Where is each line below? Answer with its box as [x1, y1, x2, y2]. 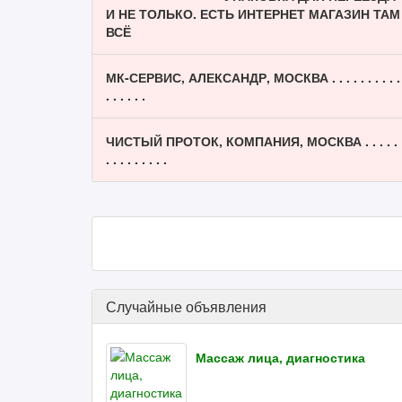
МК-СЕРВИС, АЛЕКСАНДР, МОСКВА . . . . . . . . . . [106, 68, 400, 86]
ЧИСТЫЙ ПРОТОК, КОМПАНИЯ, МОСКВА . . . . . [106, 132, 398, 150]
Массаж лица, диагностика [196, 348, 365, 366]
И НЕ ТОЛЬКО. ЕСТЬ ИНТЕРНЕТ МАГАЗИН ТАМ [106, 4, 400, 22]
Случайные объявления [106, 296, 267, 317]
